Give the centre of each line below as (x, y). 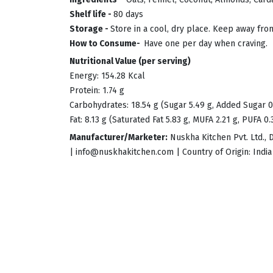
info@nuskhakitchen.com (125, 152)
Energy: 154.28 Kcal (107, 76)
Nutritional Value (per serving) (130, 62)
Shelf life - (91, 15)
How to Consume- (107, 44)
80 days (128, 15)
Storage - (90, 29)
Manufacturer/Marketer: (119, 138)
